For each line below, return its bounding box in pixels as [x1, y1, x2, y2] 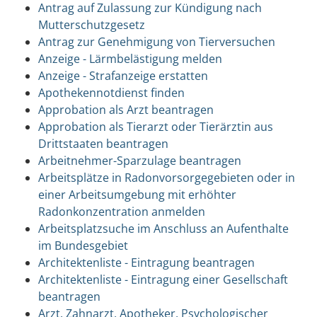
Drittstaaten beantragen [38, 135, 168, 151]
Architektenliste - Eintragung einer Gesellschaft [38, 271, 288, 287]
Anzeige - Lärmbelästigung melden [38, 50, 222, 67]
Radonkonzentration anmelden [38, 203, 205, 219]
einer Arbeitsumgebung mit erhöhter [38, 186, 236, 202]
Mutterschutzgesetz [38, 16, 145, 33]
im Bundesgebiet [38, 237, 128, 253]
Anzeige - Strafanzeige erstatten [38, 67, 208, 83]
